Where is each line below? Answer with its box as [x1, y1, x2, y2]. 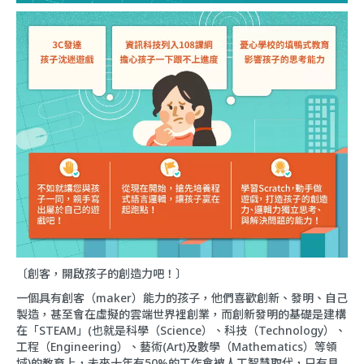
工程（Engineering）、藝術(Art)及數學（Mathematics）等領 [16, 338, 337, 354]
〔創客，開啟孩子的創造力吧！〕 [16, 265, 187, 281]
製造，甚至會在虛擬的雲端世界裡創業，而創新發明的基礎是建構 [16, 305, 346, 322]
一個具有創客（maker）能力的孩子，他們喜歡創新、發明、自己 [16, 289, 348, 305]
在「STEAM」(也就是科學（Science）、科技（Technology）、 [16, 322, 346, 338]
